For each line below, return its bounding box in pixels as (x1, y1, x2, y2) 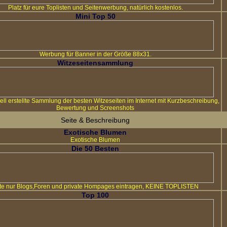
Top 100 (82, 191, 109, 199)
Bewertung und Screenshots (56, 104, 134, 111)
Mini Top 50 (75, 12, 116, 20)
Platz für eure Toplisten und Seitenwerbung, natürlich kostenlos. (8, 4, 183, 11)
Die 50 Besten (71, 144, 119, 153)
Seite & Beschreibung (61, 116, 130, 124)
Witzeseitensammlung (57, 59, 133, 67)
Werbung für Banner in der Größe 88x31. (39, 51, 152, 58)
